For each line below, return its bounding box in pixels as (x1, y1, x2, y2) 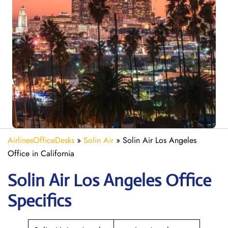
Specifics (8, 190, 71, 211)
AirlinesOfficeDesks (8, 134, 74, 146)
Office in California (8, 148, 74, 159)
